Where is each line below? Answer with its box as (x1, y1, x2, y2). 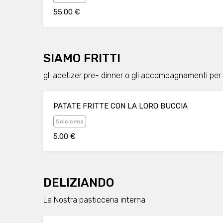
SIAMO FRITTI (43, 51, 120, 65)
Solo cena (56, 118, 84, 125)
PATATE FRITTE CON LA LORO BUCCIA (53, 102, 188, 111)
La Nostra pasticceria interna (43, 195, 145, 205)
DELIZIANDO (43, 176, 114, 190)
